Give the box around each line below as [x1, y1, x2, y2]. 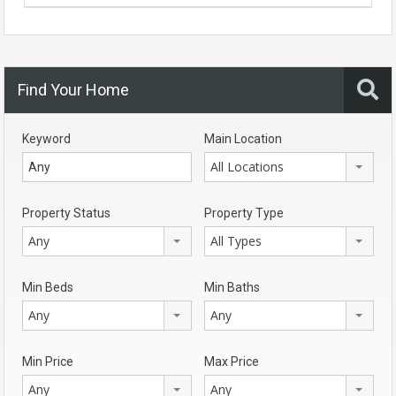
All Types [210, 232, 262, 249]
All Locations [210, 158, 284, 175]
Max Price [204, 354, 259, 369]
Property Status [22, 206, 110, 220]
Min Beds [22, 280, 73, 294]
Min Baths [204, 280, 260, 294]
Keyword [22, 132, 71, 146]
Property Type [204, 206, 284, 220]
